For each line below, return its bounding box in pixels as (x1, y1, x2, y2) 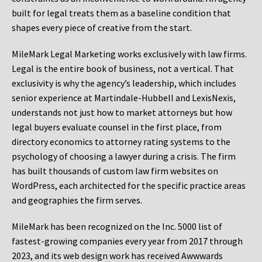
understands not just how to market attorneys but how (12, 106, 232, 119)
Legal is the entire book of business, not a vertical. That (12, 63, 234, 75)
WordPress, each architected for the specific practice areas (12, 180, 246, 192)
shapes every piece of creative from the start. (12, 22, 192, 34)
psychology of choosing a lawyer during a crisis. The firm (12, 150, 236, 163)
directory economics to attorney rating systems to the (12, 136, 230, 148)
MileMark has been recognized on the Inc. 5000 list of (12, 220, 222, 233)
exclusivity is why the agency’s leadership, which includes (12, 77, 236, 89)
